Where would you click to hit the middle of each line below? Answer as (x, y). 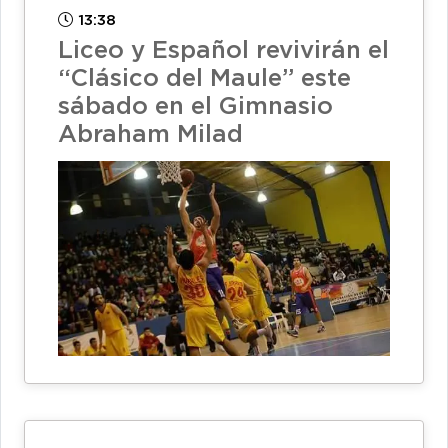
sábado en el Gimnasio (195, 106)
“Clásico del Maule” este (204, 78)
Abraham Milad (150, 134)
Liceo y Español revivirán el (223, 50)
